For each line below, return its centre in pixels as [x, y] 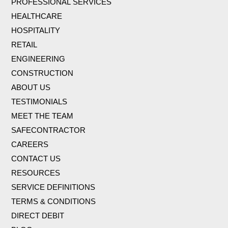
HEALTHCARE [37, 16]
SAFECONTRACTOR [48, 130]
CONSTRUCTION [42, 73]
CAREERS [30, 145]
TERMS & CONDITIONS [53, 202]
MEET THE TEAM [42, 116]
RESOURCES [36, 173]
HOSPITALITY [36, 31]
